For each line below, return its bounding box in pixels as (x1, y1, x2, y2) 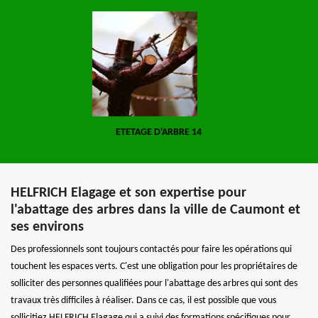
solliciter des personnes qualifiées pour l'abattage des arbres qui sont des (11, 278, 297, 289)
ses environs (11, 220, 84, 234)
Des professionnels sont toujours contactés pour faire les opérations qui (11, 244, 292, 255)
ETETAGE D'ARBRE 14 (116, 127, 202, 138)
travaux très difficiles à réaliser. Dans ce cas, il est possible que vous (11, 295, 276, 306)
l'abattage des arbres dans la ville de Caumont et (11, 203, 300, 217)
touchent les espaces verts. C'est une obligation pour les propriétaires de (11, 261, 297, 272)
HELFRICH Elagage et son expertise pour (11, 186, 246, 200)
